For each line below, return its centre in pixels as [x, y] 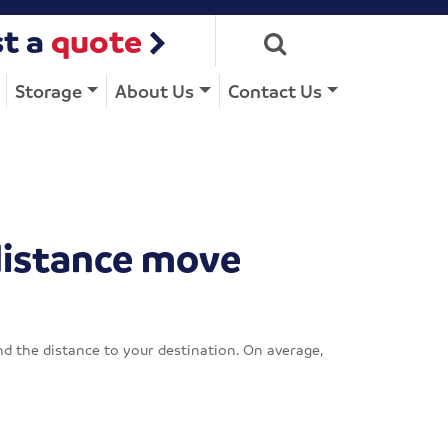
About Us [155, 90]
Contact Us [274, 90]
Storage [48, 90]
